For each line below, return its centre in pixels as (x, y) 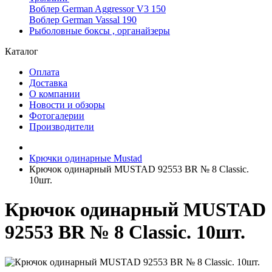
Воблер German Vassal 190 (83, 20)
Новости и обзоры (67, 105)
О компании (55, 94)
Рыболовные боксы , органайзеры (100, 31)
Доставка (48, 83)
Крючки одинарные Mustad (86, 158)
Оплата (44, 72)
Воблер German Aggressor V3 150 (97, 9)
